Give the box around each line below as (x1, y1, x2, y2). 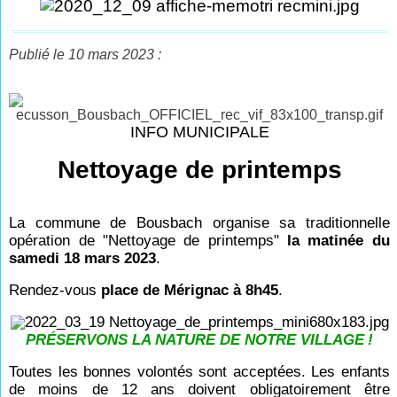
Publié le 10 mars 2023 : (9, 47, 162, 62)
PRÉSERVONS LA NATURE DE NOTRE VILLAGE (26, 331, 364, 348)
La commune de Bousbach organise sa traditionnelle (9, 214, 390, 231)
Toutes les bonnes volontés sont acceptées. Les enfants (9, 363, 390, 380)
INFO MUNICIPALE (129, 123, 269, 141)
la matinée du (287, 232, 390, 249)
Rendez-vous (9, 282, 102, 299)
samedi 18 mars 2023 (9, 250, 157, 267)
